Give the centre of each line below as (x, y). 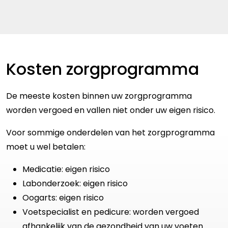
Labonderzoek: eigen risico (75, 184)
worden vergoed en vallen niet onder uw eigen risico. (112, 110)
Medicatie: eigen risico (66, 169)
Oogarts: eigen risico (63, 198)
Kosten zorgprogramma (103, 69)
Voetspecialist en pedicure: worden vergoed (111, 212)
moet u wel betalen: (46, 147)
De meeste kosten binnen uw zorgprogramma (99, 96)
